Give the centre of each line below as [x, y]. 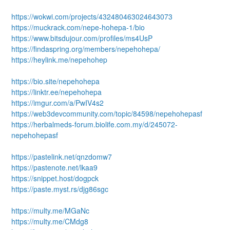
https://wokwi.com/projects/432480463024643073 [92, 16]
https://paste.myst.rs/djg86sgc [60, 189]
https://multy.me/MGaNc [51, 210]
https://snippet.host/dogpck [55, 178]
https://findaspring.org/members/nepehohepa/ [86, 49]
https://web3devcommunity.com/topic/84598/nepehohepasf [107, 113]
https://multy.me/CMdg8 [50, 221]
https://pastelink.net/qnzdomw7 [62, 156]
